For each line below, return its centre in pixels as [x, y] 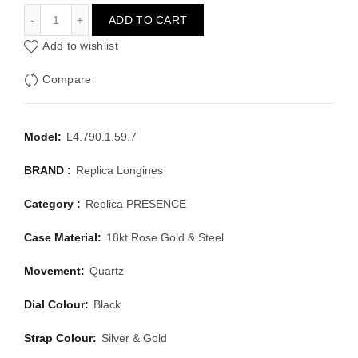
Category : [54, 204]
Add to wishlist [80, 46]
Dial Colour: [58, 304]
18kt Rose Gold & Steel [165, 237]
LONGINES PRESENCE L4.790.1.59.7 [152, 12]
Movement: [56, 271]
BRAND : [49, 170]
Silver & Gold [134, 338]
